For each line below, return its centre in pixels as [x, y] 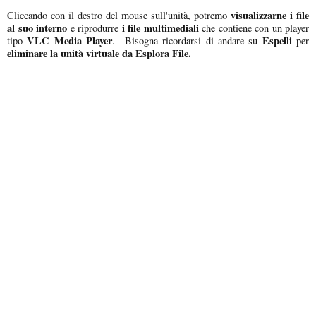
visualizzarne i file [270, 15]
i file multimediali [160, 28]
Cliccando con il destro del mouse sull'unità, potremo [119, 15]
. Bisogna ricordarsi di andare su [187, 40]
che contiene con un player [254, 28]
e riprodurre [95, 28]
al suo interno [37, 28]
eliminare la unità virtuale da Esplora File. [99, 53]
